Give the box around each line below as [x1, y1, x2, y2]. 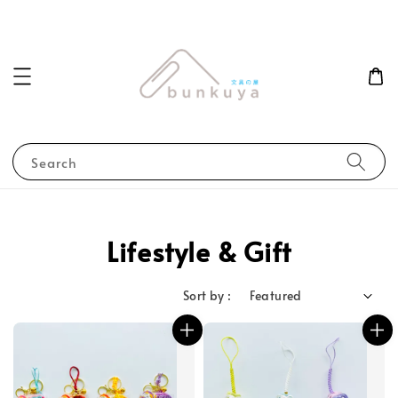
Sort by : [182, 287, 232, 305]
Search [31, 153, 77, 172]
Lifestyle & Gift [107, 233, 291, 270]
